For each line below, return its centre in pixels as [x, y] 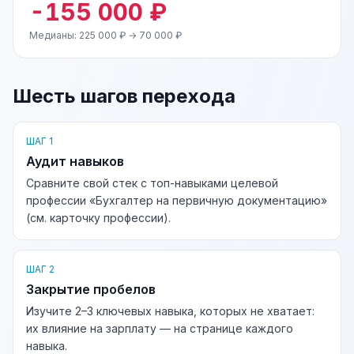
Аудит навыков [75, 161]
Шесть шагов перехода [124, 96]
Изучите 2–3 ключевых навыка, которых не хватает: [170, 311]
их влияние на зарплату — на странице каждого [160, 328]
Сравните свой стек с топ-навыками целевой [152, 183]
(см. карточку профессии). [98, 218]
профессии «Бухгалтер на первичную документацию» [177, 200]
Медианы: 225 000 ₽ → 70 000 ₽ [105, 35]
